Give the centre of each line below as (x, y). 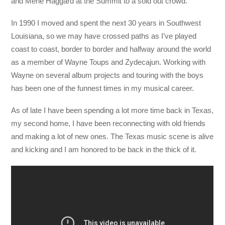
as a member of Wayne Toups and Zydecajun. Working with (108, 62)
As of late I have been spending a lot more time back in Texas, (113, 110)
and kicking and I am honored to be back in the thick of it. (104, 150)
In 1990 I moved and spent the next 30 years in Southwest (106, 23)
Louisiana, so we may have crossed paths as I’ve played (104, 36)
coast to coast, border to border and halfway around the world (111, 49)
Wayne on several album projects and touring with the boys (107, 75)
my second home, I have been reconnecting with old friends (108, 124)
